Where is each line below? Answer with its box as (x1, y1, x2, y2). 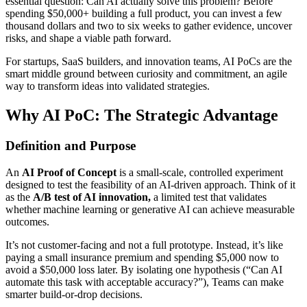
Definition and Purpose (5, 138, 136, 153)
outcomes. (5, 215, 49, 228)
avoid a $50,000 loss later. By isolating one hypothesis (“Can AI (5, 263, 282, 275)
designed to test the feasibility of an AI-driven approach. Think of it (5, 178, 295, 191)
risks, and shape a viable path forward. (5, 32, 171, 45)
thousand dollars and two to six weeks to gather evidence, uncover (5, 20, 292, 32)
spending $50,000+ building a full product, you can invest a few (5, 8, 282, 20)
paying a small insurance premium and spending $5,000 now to (5, 251, 279, 263)
